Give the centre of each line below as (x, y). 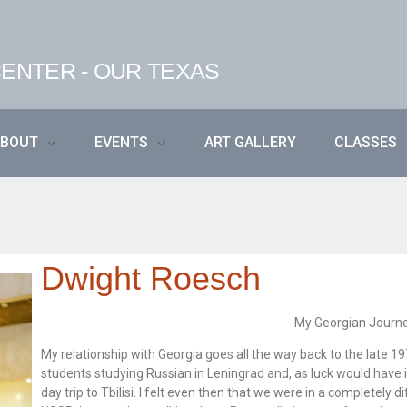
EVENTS (121, 142)
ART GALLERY (250, 142)
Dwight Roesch (151, 279)
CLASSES (366, 142)
